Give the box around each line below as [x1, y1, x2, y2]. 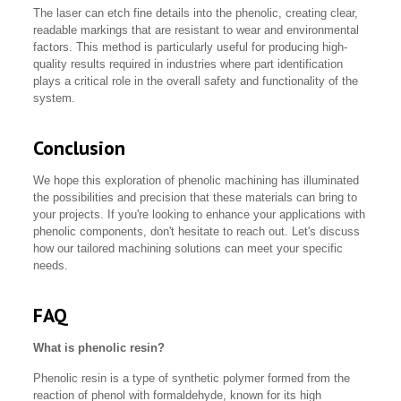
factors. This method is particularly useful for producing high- [33, 40, 348, 55]
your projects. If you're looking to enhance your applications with [33, 208, 366, 222]
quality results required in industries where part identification [33, 57, 344, 72]
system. [33, 91, 76, 106]
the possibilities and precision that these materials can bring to [33, 191, 358, 205]
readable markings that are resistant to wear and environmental [33, 23, 360, 38]
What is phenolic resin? [33, 341, 166, 355]
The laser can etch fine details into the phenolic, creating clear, [33, 6, 359, 21]
